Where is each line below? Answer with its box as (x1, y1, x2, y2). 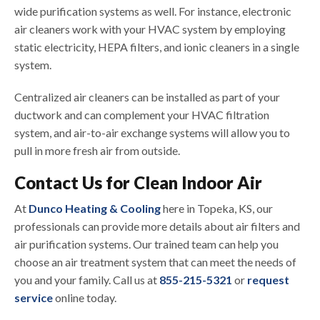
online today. (53, 291, 116, 305)
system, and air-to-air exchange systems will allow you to (14, 126, 290, 140)
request (247, 273, 289, 287)
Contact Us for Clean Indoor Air (14, 172, 262, 194)
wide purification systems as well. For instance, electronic (14, 4, 291, 19)
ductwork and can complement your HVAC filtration (14, 108, 269, 122)
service (14, 291, 53, 305)
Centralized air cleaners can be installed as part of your (14, 90, 280, 104)
